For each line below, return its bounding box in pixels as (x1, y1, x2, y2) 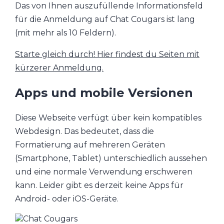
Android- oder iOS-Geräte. (15, 193, 118, 203)
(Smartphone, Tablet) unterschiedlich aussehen (15, 153, 207, 163)
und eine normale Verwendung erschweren (15, 166, 192, 176)
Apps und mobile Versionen (15, 85, 193, 100)
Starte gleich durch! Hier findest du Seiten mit (15, 49, 199, 59)
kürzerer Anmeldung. (15, 62, 103, 72)
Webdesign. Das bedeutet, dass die (15, 126, 154, 136)
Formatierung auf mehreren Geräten (15, 139, 165, 149)
